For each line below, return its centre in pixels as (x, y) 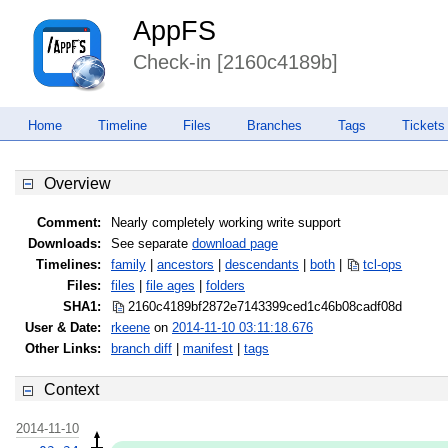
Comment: (68, 223)
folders (225, 286)
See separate (151, 244)
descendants (262, 265)
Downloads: (64, 244)
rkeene (130, 328)
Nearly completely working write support (226, 223)
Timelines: (68, 265)
